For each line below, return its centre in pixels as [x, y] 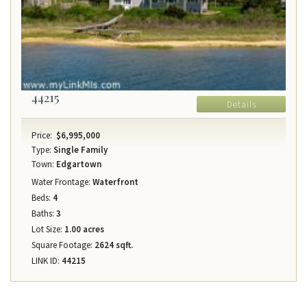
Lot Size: [47, 230]
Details [241, 105]
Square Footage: [62, 245]
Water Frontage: [61, 182]
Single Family [79, 150]
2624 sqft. [113, 245]
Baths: [43, 214]
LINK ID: [46, 261]
